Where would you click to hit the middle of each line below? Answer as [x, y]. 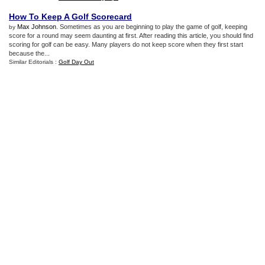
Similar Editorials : [34, 62]
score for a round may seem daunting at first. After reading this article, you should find [131, 35]
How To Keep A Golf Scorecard [70, 17]
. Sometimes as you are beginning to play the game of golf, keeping [152, 27]
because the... [29, 53]
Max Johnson [37, 27]
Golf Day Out [76, 62]
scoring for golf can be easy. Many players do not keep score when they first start [126, 44]
